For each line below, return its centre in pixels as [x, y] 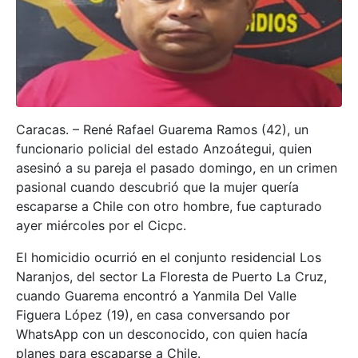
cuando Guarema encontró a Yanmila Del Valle [156, 296]
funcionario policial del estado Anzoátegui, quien [164, 149]
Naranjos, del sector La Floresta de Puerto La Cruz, [171, 277]
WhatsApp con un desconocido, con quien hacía [162, 334]
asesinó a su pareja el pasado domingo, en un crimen [177, 168]
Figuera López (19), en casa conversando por [153, 315]
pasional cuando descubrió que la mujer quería [157, 187]
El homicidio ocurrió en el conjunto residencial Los [169, 258]
